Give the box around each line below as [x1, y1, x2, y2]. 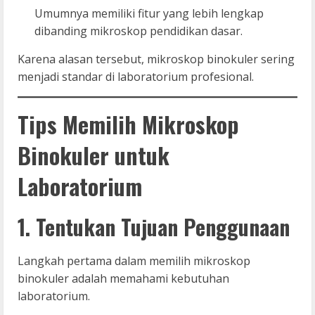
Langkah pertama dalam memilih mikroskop [18, 252, 250, 269]
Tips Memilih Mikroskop [18, 107, 239, 141]
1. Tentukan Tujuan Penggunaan [18, 210, 290, 243]
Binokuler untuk [18, 138, 169, 172]
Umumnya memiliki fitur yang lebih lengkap [34, 5, 264, 21]
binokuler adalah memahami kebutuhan [18, 270, 229, 286]
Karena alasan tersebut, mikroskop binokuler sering [18, 51, 295, 67]
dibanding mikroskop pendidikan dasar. [34, 22, 243, 39]
